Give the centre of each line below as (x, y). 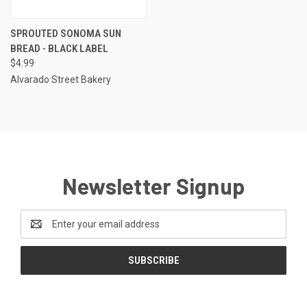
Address (39, 231)
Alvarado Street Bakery (61, 79)
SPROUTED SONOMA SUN (66, 33)
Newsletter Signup (153, 185)
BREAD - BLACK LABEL (59, 48)
